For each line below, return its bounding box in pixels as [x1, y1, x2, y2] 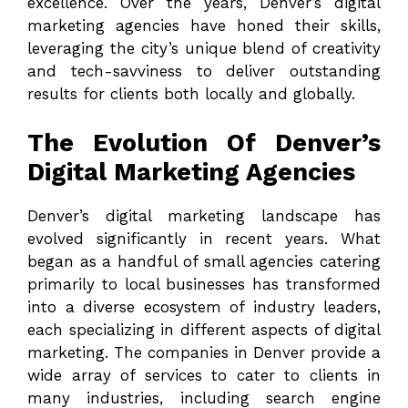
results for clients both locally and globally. [27, 84, 355, 103]
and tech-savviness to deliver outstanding [27, 61, 381, 80]
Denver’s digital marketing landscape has [27, 207, 381, 226]
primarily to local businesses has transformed [27, 275, 381, 294]
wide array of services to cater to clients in [27, 366, 381, 385]
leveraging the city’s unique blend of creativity [27, 38, 381, 57]
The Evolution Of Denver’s [27, 128, 381, 158]
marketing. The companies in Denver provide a [27, 343, 381, 362]
